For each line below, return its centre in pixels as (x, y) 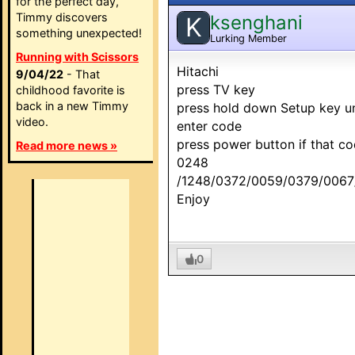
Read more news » (67, 145)
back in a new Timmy (72, 106)
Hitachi (198, 71)
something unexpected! (79, 33)
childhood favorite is (71, 90)
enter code (209, 126)
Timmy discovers (62, 17)
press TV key (216, 90)
